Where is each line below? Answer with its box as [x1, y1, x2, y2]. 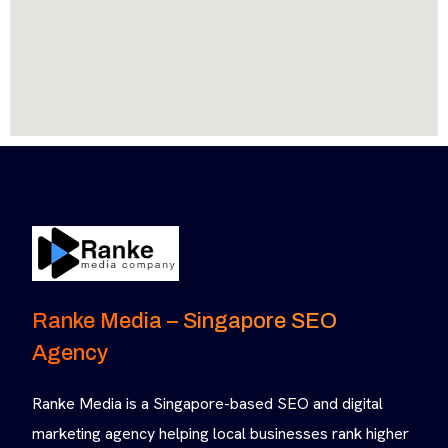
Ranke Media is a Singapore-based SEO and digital [32, 393, 383, 415]
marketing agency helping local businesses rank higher [32, 423, 409, 445]
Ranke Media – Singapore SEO [32, 309, 337, 334]
